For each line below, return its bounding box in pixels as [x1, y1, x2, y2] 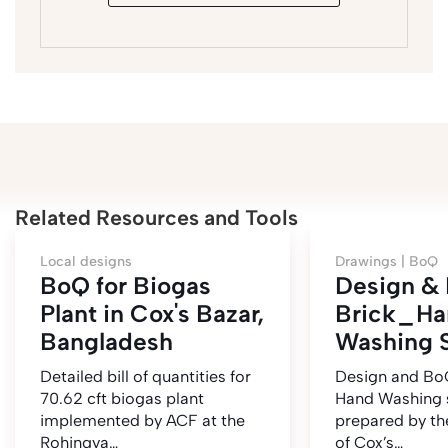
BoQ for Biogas [40, 270, 211, 300]
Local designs [40, 252, 132, 270]
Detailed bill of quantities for [40, 366, 251, 386]
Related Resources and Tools [15, 204, 298, 230]
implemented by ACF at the [40, 410, 245, 430]
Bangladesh [40, 326, 173, 356]
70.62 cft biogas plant [40, 388, 204, 408]
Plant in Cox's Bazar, [40, 298, 264, 328]
